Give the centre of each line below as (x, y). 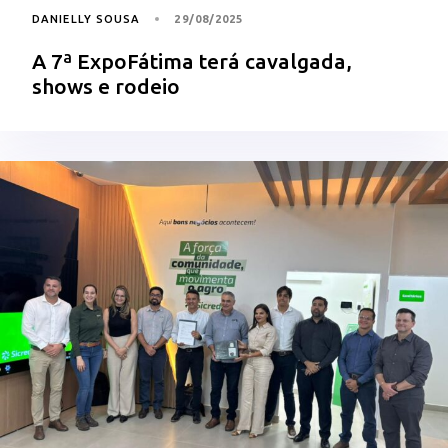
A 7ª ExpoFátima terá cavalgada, (192, 60)
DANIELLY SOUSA (86, 18)
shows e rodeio (106, 85)
